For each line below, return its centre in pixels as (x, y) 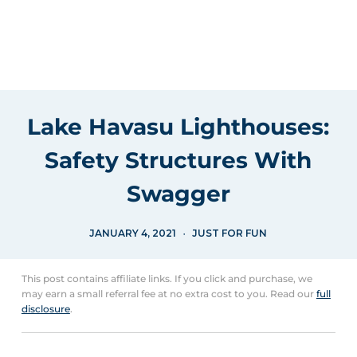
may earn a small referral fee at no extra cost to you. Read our (169, 294)
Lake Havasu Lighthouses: (178, 127)
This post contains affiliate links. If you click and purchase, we (167, 279)
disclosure (45, 309)
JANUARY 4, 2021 (133, 233)
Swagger (178, 194)
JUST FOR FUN (230, 233)
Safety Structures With (178, 160)
